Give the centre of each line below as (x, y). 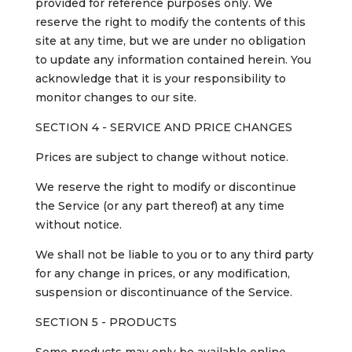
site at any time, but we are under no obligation (170, 41)
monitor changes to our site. (115, 98)
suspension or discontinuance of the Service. (163, 293)
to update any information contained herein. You (173, 60)
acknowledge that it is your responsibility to (160, 79)
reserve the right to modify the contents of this (170, 22)
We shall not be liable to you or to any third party (174, 255)
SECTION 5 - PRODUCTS (106, 323)
